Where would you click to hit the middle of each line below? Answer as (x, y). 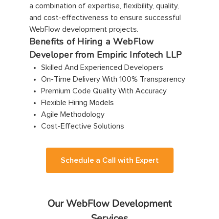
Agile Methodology (73, 115)
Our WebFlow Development (109, 204)
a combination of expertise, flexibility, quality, (104, 6)
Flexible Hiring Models (77, 103)
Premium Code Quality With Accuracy (104, 91)
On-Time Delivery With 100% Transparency (113, 79)
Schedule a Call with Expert (109, 161)
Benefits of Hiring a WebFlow (92, 42)
